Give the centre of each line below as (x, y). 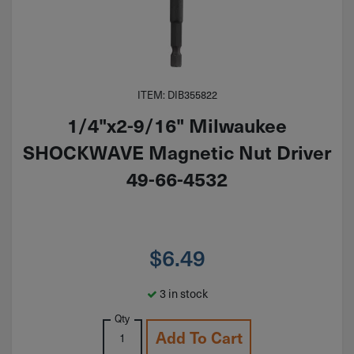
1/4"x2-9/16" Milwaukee (177, 124)
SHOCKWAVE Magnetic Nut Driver (177, 151)
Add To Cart (199, 337)
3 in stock (182, 294)
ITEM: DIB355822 (177, 94)
